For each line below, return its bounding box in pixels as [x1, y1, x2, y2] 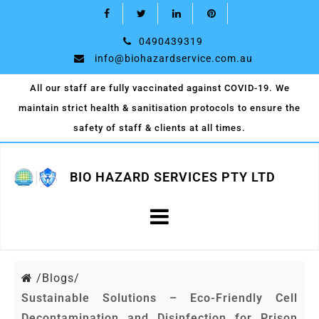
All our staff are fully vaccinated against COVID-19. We [29, 83, 290, 93]
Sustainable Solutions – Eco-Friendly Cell [21, 291, 298, 305]
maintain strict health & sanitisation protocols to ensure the [19, 103, 300, 113]
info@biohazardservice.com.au [94, 53, 253, 64]
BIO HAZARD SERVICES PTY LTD [70, 169, 276, 184]
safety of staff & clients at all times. [73, 122, 246, 133]
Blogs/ [42, 271, 80, 285]
